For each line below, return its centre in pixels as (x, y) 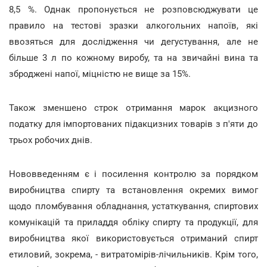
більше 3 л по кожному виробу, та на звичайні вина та (133, 58)
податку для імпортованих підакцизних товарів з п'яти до (133, 124)
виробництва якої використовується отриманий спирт (133, 238)
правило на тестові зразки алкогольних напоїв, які (133, 26)
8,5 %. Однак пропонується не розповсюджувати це (133, 10)
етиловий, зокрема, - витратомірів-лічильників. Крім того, (133, 254)
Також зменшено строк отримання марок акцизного (133, 108)
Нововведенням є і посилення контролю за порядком (133, 174)
